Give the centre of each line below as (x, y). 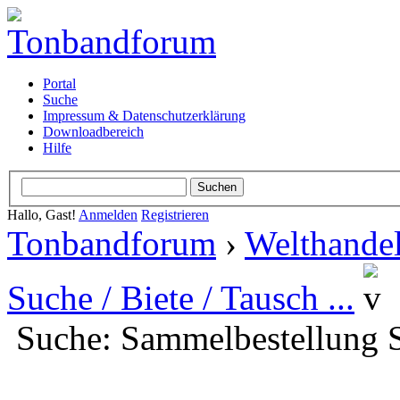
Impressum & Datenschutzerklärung (144, 116)
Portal (59, 83)
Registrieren (175, 214)
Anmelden (108, 214)
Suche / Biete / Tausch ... (181, 297)
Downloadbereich (93, 132)
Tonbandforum (112, 243)
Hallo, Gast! (43, 214)
